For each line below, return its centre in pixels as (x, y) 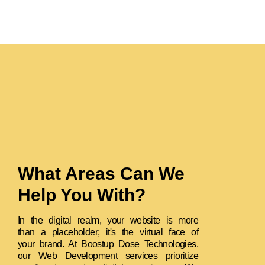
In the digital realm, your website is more (108, 221)
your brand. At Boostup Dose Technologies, (108, 244)
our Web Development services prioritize (108, 256)
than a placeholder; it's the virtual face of (108, 232)
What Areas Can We (101, 174)
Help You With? (82, 195)
